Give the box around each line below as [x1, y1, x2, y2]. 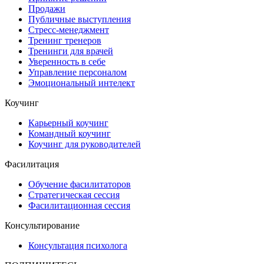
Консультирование [5, 220, 80, 230]
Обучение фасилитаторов [28, 179, 131, 189]
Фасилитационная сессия [28, 200, 130, 210]
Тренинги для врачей [28, 45, 113, 56]
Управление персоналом [28, 67, 127, 77]
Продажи [28, 3, 65, 14]
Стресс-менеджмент [28, 24, 109, 35]
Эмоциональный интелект [28, 77, 135, 88]
